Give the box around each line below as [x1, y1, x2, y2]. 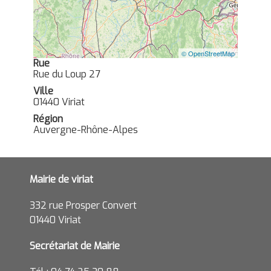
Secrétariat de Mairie [30, 240, 120, 252]
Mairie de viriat [30, 173, 93, 186]
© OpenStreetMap [181, 48, 235, 58]
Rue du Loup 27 [33, 68, 100, 80]
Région [33, 113, 63, 125]
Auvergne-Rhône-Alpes [33, 123, 138, 136]
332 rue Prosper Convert [30, 199, 137, 212]
